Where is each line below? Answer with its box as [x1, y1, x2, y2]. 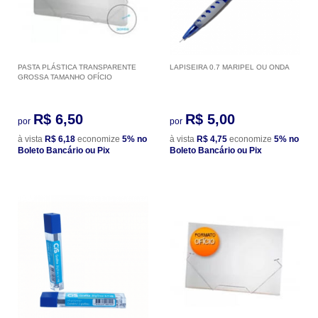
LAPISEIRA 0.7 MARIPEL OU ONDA [170, 62, 290, 71]
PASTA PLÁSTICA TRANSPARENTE [18, 62, 136, 71]
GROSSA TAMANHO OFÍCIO [18, 72, 112, 81]
